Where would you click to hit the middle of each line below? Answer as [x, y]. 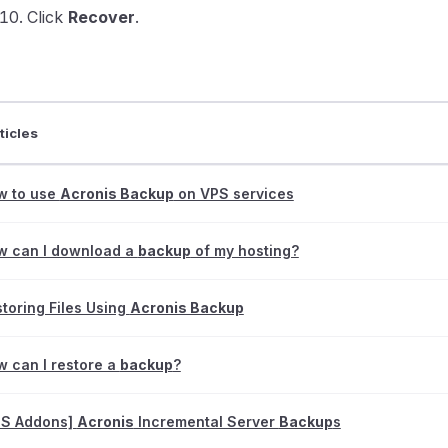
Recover [101, 16]
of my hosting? [244, 251]
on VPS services [233, 194]
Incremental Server [206, 422]
